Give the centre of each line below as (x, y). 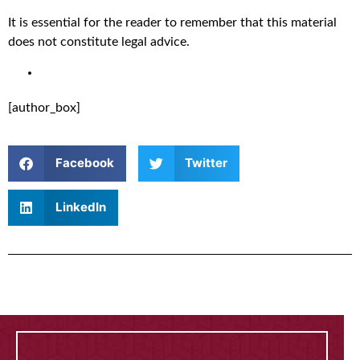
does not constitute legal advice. (99, 41)
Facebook (84, 163)
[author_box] (44, 108)
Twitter (206, 163)
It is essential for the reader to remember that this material (172, 22)
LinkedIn (80, 207)
